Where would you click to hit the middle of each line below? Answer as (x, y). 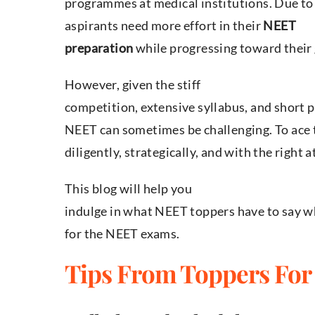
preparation (99, 48)
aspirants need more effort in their (164, 26)
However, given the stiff (133, 85)
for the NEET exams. (122, 234)
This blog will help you (129, 189)
